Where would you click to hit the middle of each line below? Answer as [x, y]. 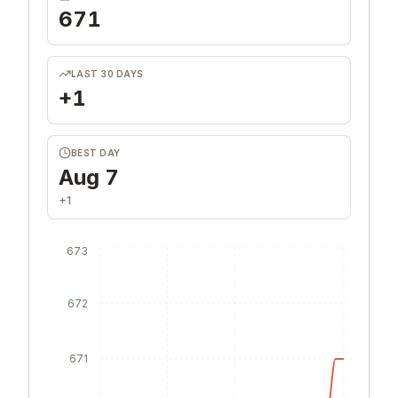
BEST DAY [96, 211]
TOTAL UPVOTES [113, 53]
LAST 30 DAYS [107, 132]
